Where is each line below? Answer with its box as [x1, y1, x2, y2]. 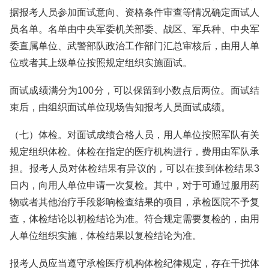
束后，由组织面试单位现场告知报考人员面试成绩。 [10, 102, 231, 112]
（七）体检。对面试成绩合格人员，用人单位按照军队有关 [10, 130, 259, 140]
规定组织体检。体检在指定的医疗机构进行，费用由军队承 [10, 147, 259, 157]
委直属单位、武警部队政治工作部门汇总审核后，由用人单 [10, 41, 259, 51]
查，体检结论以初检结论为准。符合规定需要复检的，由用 [10, 214, 259, 224]
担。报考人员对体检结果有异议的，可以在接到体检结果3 [10, 163, 259, 174]
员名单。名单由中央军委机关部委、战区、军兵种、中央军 [10, 24, 259, 34]
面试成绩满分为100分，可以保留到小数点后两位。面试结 [10, 85, 259, 95]
